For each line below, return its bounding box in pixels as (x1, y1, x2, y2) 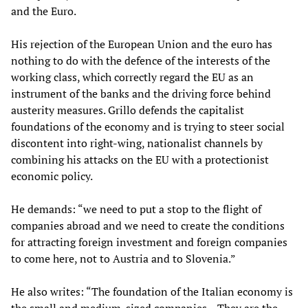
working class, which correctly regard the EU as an (11, 69, 254, 85)
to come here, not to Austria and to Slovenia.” (11, 251, 236, 267)
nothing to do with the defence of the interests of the (11, 53, 270, 69)
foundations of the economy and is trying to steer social (11, 119, 285, 135)
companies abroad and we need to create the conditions (11, 218, 285, 234)
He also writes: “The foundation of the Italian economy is (11, 284, 293, 300)
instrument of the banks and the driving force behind (11, 86, 271, 102)
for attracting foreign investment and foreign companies (11, 234, 287, 250)
